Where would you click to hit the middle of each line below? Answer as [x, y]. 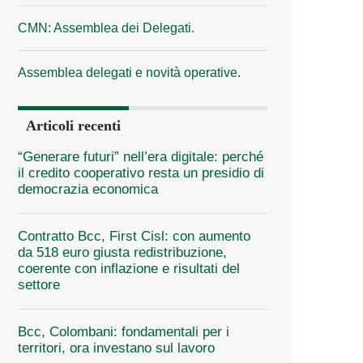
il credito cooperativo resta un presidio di [141, 173]
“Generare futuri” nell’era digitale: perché [141, 156]
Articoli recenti [73, 125]
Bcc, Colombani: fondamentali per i [124, 331]
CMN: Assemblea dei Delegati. [106, 28]
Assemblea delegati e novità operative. [129, 72]
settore [39, 284]
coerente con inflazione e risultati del [129, 268]
